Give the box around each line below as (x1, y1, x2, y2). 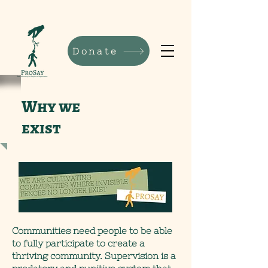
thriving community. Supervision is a (12, 251, 176, 261)
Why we (22, 96, 80, 117)
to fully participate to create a (12, 238, 145, 248)
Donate (72, 45, 118, 56)
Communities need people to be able (12, 226, 172, 236)
